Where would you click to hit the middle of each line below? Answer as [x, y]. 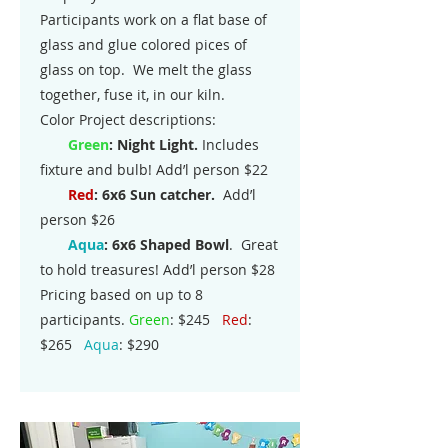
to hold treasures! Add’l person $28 [157, 269]
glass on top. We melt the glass [146, 69]
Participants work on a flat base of [153, 19]
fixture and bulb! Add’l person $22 [154, 169]
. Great [253, 244]
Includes [228, 144]
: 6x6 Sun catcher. [154, 194]
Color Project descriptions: [128, 119]
